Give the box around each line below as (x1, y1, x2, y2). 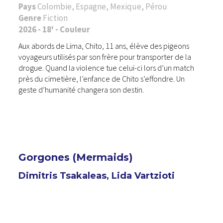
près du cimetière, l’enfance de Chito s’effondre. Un (18, 73, 185, 84)
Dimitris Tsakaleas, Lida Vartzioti (18, 170, 175, 181)
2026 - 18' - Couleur (18, 23, 91, 35)
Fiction (43, 12, 68, 23)
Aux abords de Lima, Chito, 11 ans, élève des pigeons (18, 40, 190, 51)
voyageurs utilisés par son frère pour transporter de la (18, 51, 192, 62)
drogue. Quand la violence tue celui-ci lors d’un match (18, 62, 195, 73)
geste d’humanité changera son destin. (18, 84, 144, 95)
